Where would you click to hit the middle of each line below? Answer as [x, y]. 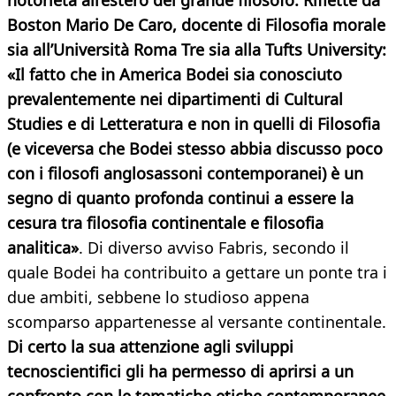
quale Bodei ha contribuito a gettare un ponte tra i [197, 273]
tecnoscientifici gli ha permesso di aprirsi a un [180, 372]
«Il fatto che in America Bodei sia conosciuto [175, 75]
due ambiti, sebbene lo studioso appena [158, 297]
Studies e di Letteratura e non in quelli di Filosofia [194, 124]
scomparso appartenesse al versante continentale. [197, 322]
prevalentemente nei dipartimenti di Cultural [175, 99]
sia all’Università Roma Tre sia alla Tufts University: [197, 50]
